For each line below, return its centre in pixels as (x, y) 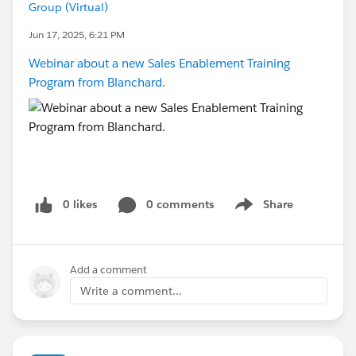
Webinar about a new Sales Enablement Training (159, 63)
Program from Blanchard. (97, 82)
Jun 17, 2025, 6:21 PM (77, 35)
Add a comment (108, 269)
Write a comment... (131, 290)
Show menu (262, 213)
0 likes (80, 204)
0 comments (180, 204)
